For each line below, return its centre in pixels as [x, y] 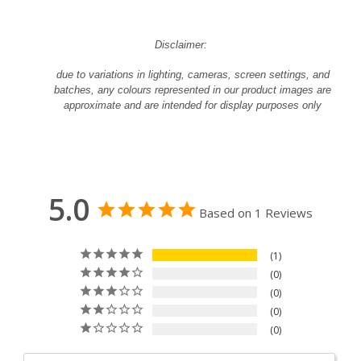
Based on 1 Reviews [256, 213]
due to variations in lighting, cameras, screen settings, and [193, 75]
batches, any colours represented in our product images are [193, 90]
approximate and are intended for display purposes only [193, 106]
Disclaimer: [180, 45]
